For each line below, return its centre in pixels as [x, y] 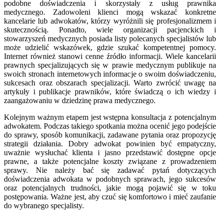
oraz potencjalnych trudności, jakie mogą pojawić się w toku [110, 188]
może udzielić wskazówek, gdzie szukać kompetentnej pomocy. [110, 47]
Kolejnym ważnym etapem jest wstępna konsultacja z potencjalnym [110, 117]
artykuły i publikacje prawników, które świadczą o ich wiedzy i [110, 91]
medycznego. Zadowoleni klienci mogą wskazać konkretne [110, 12]
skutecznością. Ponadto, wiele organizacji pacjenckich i [110, 29]
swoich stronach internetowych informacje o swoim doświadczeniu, [110, 74]
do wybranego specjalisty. [44, 205]
